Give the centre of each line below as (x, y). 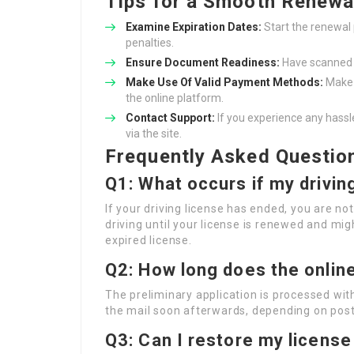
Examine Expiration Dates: (194, 27)
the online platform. (175, 98)
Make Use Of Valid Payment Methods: (224, 82)
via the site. (154, 134)
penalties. (150, 43)
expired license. (149, 240)
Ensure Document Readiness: (203, 62)
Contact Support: (170, 118)
